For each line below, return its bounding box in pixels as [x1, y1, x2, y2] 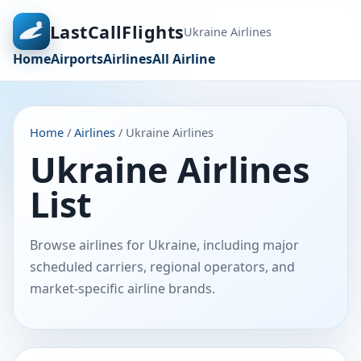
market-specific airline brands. [30, 280, 215, 297]
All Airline [152, 50, 215, 68]
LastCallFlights [50, 19, 185, 44]
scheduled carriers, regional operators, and [30, 258, 295, 276]
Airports [51, 50, 103, 68]
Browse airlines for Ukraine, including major [30, 236, 299, 254]
